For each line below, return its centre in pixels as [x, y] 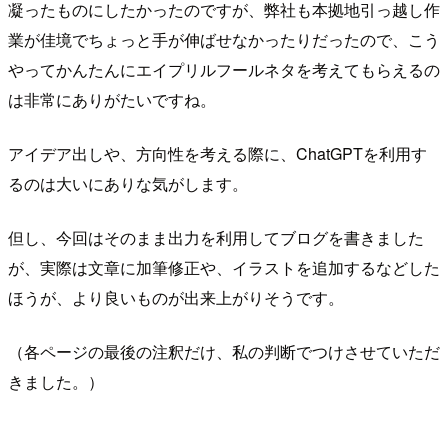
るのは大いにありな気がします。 [128, 183]
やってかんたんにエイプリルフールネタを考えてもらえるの [224, 69]
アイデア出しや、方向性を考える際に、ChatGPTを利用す [217, 153]
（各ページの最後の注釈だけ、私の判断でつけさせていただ [224, 351]
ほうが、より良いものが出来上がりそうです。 [176, 297]
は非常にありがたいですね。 [112, 99]
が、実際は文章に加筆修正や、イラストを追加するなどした [224, 267]
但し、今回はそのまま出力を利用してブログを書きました [216, 237]
